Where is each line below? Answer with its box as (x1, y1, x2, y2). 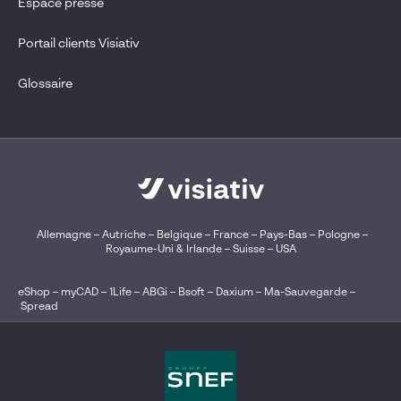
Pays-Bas (259, 230, 307, 242)
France (212, 230, 249, 242)
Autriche (101, 230, 146, 242)
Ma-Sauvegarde (261, 287, 347, 299)
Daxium (216, 287, 253, 299)
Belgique (156, 230, 205, 242)
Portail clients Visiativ (18, 37, 140, 50)
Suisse (232, 244, 265, 256)
